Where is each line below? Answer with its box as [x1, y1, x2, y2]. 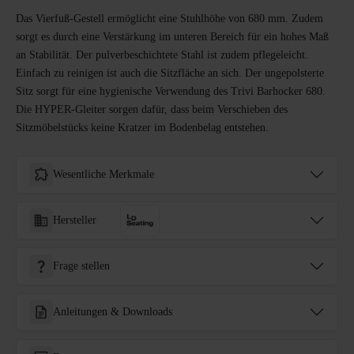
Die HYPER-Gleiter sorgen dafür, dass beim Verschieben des [16, 104, 288, 116]
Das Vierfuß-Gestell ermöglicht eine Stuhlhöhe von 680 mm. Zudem [16, 13, 323, 25]
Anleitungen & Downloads [53, 306, 172, 318]
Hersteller [53, 214, 96, 227]
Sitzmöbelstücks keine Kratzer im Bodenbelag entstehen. [16, 122, 269, 134]
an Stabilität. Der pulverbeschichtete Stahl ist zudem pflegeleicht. [16, 49, 308, 62]
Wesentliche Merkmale [53, 168, 154, 181]
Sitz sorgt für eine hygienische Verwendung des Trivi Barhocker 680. [16, 85, 326, 98]
